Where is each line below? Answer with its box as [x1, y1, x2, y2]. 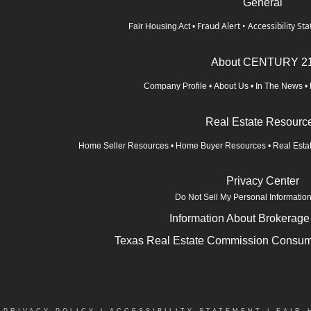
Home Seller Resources [78, 140, 169, 151]
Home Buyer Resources [176, 140, 267, 151]
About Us [213, 81, 249, 91]
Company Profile [143, 81, 207, 91]
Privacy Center [226, 174, 299, 187]
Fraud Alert [196, 19, 240, 32]
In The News [255, 81, 303, 91]
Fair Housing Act [128, 21, 190, 31]
